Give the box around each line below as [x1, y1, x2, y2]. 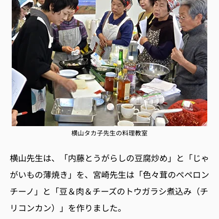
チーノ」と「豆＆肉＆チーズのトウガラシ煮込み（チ [10, 184, 208, 197]
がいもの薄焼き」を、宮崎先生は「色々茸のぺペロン [10, 168, 209, 180]
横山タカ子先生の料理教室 [71, 128, 148, 137]
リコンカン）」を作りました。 [10, 201, 126, 214]
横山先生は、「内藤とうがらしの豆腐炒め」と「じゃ [10, 151, 209, 164]
